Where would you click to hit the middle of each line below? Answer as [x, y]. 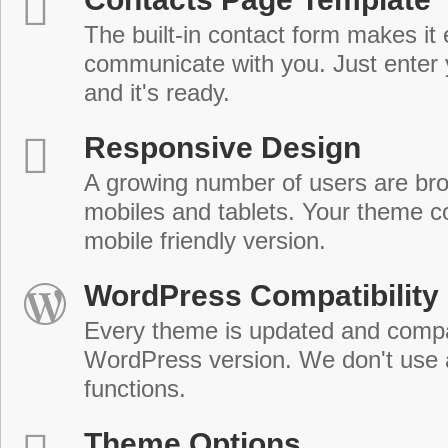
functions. [135, 389]
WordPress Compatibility [261, 295]
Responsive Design [222, 147]
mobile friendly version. [205, 241]
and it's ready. [157, 93]
